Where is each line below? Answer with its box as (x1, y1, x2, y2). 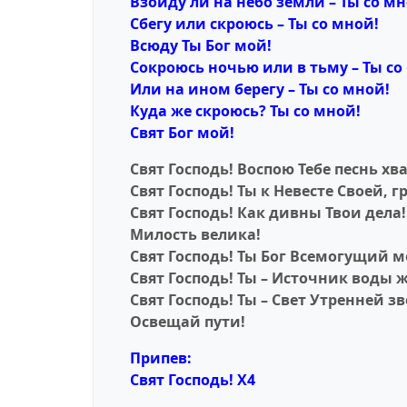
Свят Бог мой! (130, 123, 234, 144)
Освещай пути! (130, 312, 245, 333)
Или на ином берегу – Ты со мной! (130, 79, 390, 100)
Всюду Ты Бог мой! (130, 35, 272, 56)
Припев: (130, 348, 192, 369)
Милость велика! (130, 224, 261, 245)
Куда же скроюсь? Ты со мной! (130, 101, 361, 122)
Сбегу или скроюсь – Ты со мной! (130, 14, 379, 35)
